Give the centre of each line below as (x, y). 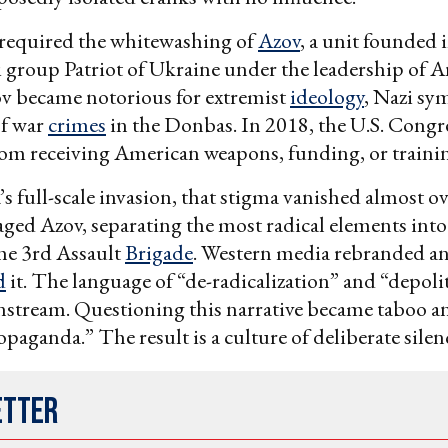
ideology (327, 96)
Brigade (159, 252)
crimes (77, 124)
